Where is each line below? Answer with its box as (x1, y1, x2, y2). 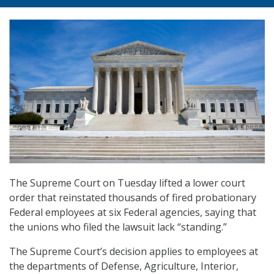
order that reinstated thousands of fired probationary (9, 191, 256, 205)
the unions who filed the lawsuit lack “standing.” (9, 220, 227, 234)
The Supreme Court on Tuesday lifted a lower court (9, 176, 245, 190)
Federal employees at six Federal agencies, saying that (9, 206, 256, 220)
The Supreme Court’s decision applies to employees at (9, 245, 258, 259)
